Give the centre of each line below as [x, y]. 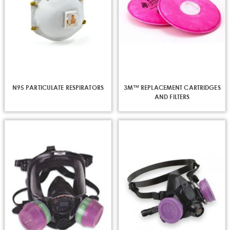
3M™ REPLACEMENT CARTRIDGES [172, 88]
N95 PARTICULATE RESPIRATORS [58, 88]
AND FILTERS [172, 97]
